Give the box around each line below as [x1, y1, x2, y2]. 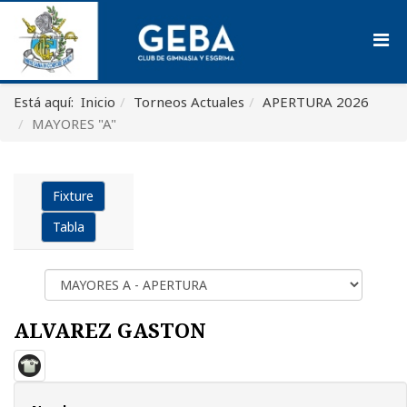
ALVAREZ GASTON [14, 316, 206, 343]
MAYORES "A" [32, 114, 116, 133]
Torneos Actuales [134, 93, 244, 111]
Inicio [81, 93, 115, 111]
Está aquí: [14, 93, 81, 111]
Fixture [53, 186, 94, 204]
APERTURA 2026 [263, 93, 369, 111]
